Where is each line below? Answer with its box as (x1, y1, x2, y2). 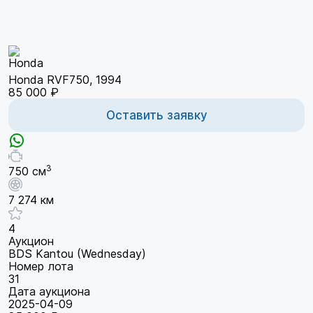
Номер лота (8, 259, 73, 274)
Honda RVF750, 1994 (8, 73, 122, 87)
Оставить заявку (105, 108, 208, 122)
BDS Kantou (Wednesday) (8, 247, 146, 261)
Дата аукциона (8, 284, 90, 299)
